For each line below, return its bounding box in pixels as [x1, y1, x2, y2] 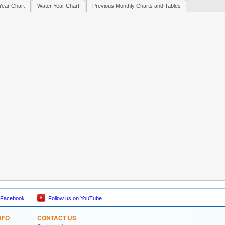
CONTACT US [37, 213, 76, 222]
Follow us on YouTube [45, 195, 102, 201]
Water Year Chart [37, 3, 80, 9]
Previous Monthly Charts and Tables [92, 3, 181, 9]
